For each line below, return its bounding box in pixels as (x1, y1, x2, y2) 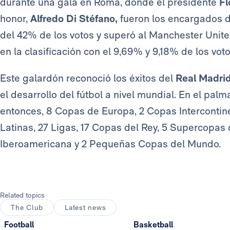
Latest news (65, 203, 106, 212)
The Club (11, 203, 44, 212)
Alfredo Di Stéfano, (30, 12, 118, 25)
